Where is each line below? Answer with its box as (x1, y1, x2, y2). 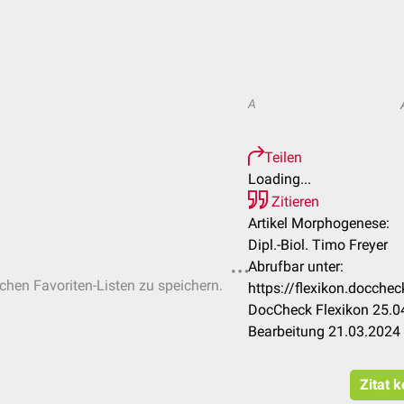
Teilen (264, 149, 302, 166)
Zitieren (268, 193, 319, 210)
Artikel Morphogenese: (248, 215, 390, 232)
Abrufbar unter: (248, 258, 344, 275)
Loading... (248, 170, 311, 188)
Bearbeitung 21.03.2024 (248, 323, 400, 340)
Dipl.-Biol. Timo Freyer (248, 236, 388, 253)
